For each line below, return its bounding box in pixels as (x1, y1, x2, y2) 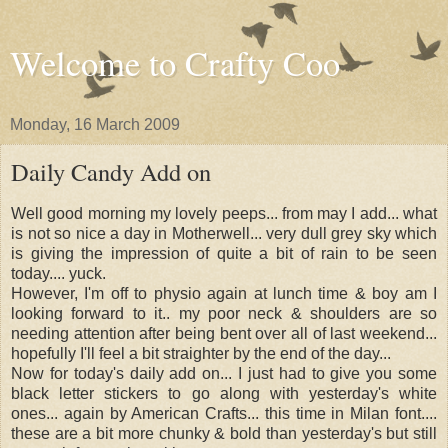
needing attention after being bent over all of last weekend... (11, 324, 437, 342)
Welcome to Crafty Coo (10, 40, 340, 86)
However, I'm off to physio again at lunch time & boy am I (11, 284, 437, 302)
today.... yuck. (11, 264, 106, 282)
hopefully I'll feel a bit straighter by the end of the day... (11, 344, 391, 362)
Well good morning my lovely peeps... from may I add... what (11, 204, 437, 222)
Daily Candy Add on (11, 155, 211, 188)
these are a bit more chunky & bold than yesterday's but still (11, 424, 437, 442)
